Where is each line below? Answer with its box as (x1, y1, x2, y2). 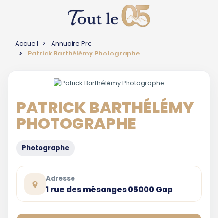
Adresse (46, 173, 75, 183)
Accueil (15, 39, 38, 48)
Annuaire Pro (51, 39, 92, 48)
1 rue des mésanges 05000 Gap (46, 184, 173, 195)
